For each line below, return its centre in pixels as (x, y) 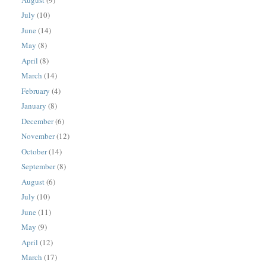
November (38, 136)
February (36, 91)
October (34, 151)
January (34, 106)
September (39, 167)
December (38, 121)
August (33, 181)
